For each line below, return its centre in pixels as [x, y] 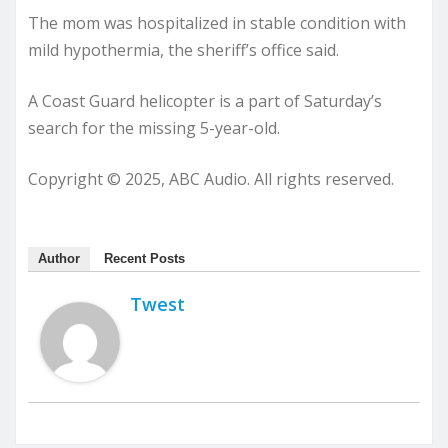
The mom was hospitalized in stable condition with [217, 23]
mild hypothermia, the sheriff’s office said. [183, 50]
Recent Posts [144, 258]
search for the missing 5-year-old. [154, 128]
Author [59, 258]
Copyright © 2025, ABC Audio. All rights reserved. [211, 179]
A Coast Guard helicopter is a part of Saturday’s [205, 101]
